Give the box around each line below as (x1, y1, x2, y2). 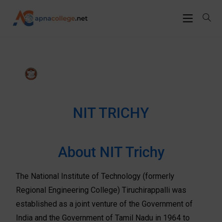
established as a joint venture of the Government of (16, 199, 193, 209)
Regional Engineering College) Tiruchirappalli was (16, 185, 187, 195)
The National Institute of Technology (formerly (16, 171, 175, 181)
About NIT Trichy (57, 143, 165, 161)
